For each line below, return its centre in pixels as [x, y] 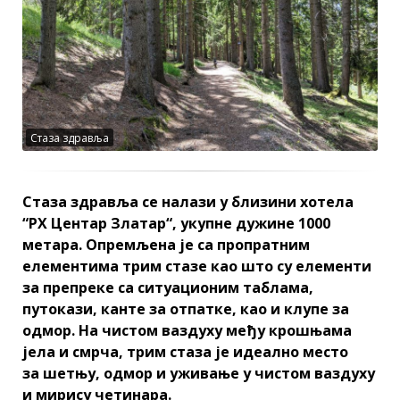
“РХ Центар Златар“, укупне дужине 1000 [176, 223]
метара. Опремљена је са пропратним [166, 244]
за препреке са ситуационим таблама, [168, 287]
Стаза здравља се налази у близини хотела [188, 201]
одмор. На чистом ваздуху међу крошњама [187, 330]
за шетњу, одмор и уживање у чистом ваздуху [199, 373]
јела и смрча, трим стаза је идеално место [185, 351]
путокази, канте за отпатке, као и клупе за [186, 308]
